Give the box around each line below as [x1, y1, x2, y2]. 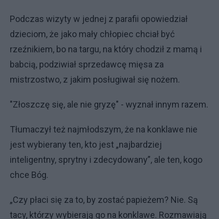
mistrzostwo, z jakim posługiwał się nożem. [10, 74, 180, 85]
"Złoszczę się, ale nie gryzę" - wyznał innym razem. [10, 99, 208, 109]
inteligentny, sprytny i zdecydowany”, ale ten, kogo [10, 154, 202, 165]
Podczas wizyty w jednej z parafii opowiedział [10, 14, 188, 24]
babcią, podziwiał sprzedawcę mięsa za [10, 59, 164, 69]
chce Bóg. [10, 170, 48, 180]
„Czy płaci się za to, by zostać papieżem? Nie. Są [10, 195, 198, 205]
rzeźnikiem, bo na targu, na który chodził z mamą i [10, 44, 202, 54]
